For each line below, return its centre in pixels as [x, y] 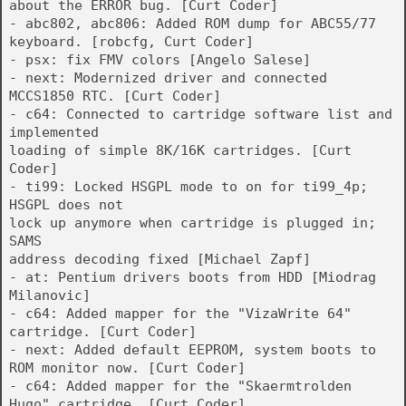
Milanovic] [50, 295]
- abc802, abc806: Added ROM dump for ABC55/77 [193, 24]
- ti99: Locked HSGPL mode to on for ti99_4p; [188, 187]
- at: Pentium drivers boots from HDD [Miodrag [193, 277]
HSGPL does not [66, 205]
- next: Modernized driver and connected [168, 78]
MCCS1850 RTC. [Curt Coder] [115, 96]
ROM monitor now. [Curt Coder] [127, 368]
